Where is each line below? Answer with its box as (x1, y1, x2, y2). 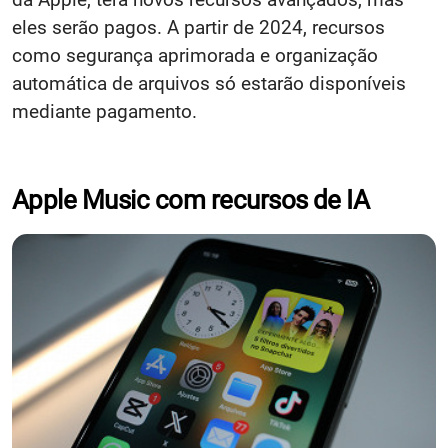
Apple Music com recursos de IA (12, 184, 370, 215)
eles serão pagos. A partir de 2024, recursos (12, 15, 385, 39)
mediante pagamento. (12, 99, 197, 123)
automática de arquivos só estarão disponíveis (12, 71, 406, 95)
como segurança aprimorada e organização (12, 43, 378, 67)
